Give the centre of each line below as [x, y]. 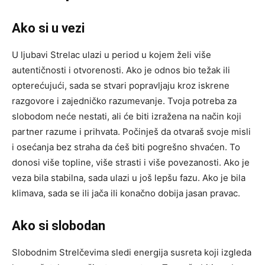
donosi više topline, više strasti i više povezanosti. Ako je [131, 162]
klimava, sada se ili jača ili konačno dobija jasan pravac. [126, 193]
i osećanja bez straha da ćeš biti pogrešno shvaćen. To [126, 147]
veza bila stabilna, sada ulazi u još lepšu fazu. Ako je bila [129, 177]
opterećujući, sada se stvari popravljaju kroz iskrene [121, 85]
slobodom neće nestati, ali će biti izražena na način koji [127, 116]
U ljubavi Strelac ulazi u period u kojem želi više [112, 54]
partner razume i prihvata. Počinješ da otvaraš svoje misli [131, 131]
